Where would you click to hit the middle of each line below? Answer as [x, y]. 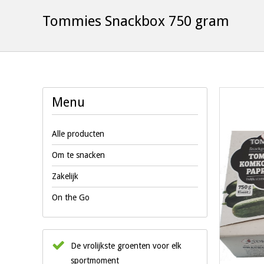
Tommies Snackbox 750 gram [136, 21]
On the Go [71, 197]
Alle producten [78, 134]
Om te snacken [78, 155]
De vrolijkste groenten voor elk [126, 246]
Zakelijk [65, 176]
